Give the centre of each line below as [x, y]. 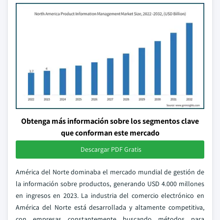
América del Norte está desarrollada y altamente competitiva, [110, 207]
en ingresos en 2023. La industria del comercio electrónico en [110, 195]
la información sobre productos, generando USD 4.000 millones [110, 184]
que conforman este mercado [110, 133]
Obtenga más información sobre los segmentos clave [110, 121]
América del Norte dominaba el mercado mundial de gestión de [110, 172]
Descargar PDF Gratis [111, 149]
